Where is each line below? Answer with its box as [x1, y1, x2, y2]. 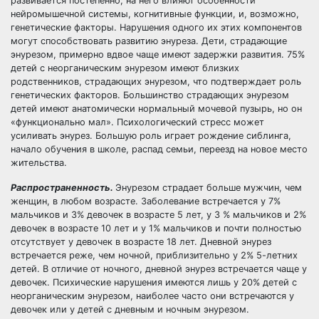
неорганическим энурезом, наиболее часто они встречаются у [11, 291, 294, 301]
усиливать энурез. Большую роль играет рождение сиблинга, [11, 130, 291, 141]
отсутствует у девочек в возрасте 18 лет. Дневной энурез [11, 236, 271, 247]
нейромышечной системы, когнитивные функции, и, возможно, [11, 9, 299, 19]
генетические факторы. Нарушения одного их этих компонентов [11, 22, 302, 33]
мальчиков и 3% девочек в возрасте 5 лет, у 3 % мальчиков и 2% [11, 209, 306, 220]
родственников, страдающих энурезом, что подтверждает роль [11, 76, 301, 87]
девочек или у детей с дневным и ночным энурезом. [11, 304, 249, 315]
